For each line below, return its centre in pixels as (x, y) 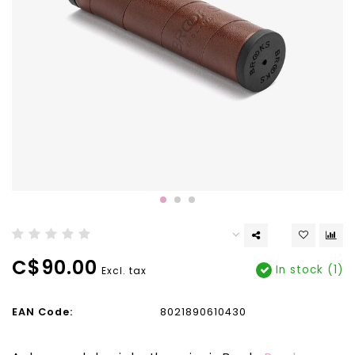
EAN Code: (42, 312)
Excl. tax (124, 271)
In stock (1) (307, 270)
